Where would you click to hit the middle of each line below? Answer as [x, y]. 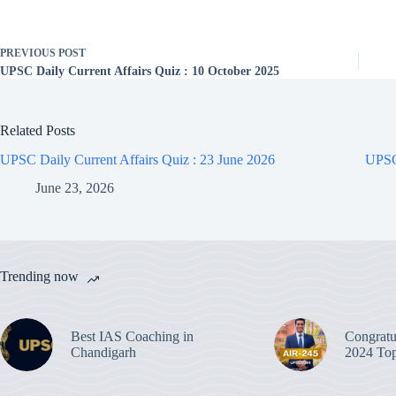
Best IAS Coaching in [132, 337]
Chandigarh [103, 353]
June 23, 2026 [75, 188]
